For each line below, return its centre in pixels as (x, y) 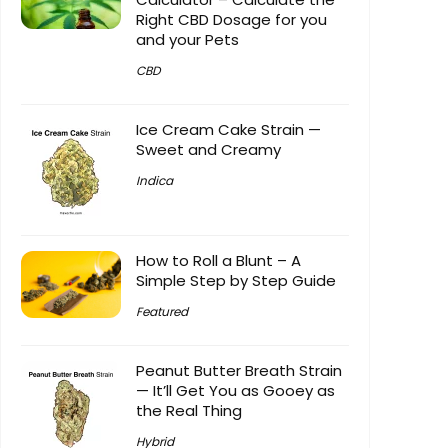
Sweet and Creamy (208, 149)
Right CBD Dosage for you (231, 19)
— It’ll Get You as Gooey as (235, 390)
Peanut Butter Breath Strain (239, 370)
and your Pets (187, 39)
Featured (162, 311)
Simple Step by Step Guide (236, 280)
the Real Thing (189, 410)
